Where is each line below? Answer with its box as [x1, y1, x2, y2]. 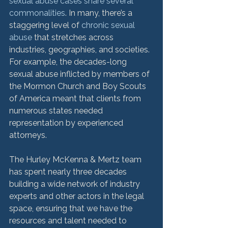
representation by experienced [9, 118, 125, 128]
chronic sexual [81, 20, 137, 30]
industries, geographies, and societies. [9, 45, 152, 54]
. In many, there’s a [65, 8, 134, 18]
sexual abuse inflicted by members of [9, 69, 152, 79]
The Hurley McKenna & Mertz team [9, 155, 144, 164]
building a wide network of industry [9, 179, 142, 189]
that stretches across [32, 33, 116, 42]
